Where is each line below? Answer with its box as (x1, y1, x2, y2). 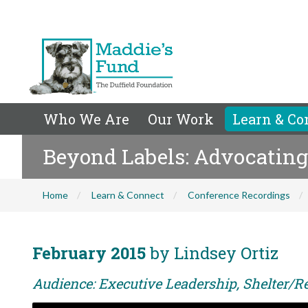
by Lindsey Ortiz (146, 242, 278, 264)
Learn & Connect (91, 189, 164, 201)
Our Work (148, 110, 214, 128)
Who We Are (43, 110, 129, 128)
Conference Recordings (188, 189, 290, 201)
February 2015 (32, 242, 146, 264)
